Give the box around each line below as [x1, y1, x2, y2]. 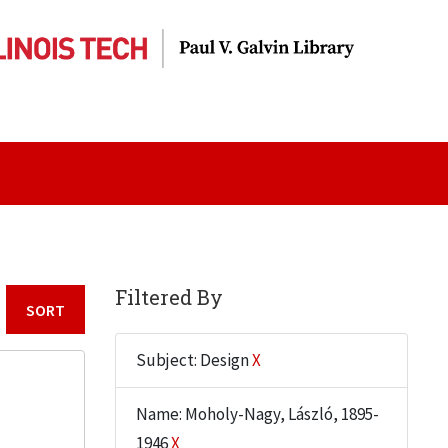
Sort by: [82, 311, 139, 333]
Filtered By [114, 284, 223, 310]
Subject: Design [135, 349, 252, 371]
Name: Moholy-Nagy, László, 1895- [135, 403, 379, 425]
